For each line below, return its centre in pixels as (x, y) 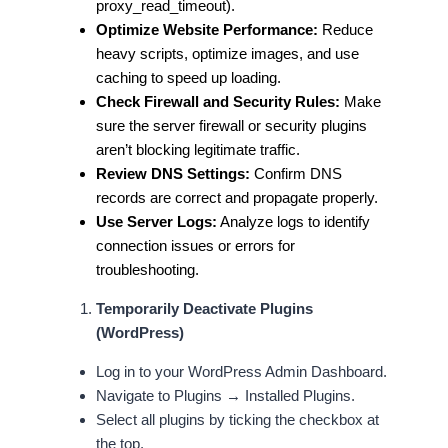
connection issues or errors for (195, 246)
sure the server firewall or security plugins (231, 126)
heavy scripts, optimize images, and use (227, 54)
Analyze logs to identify (293, 222)
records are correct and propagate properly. (239, 198)
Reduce (345, 30)
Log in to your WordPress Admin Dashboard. (241, 372)
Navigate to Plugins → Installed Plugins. (225, 396)
